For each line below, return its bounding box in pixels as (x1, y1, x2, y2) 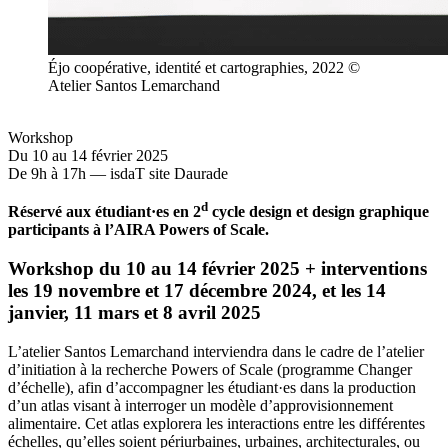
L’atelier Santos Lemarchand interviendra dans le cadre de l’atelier (8, 342, 424, 360)
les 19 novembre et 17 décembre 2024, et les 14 (8, 280, 386, 302)
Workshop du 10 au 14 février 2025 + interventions (8, 258, 427, 280)
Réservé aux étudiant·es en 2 (8, 203, 201, 221)
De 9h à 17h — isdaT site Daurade (8, 165, 228, 183)
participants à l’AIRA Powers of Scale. (8, 221, 269, 239)
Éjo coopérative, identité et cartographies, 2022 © (48, 59, 360, 77)
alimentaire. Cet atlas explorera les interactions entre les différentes (8, 414, 425, 432)
